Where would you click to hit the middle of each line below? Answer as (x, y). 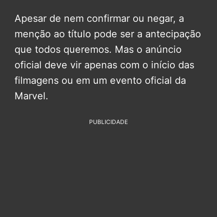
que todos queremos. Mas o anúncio (98, 50)
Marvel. (31, 96)
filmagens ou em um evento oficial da (100, 81)
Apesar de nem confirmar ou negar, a (99, 19)
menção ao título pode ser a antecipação (108, 34)
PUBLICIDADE (108, 122)
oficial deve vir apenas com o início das (104, 65)
